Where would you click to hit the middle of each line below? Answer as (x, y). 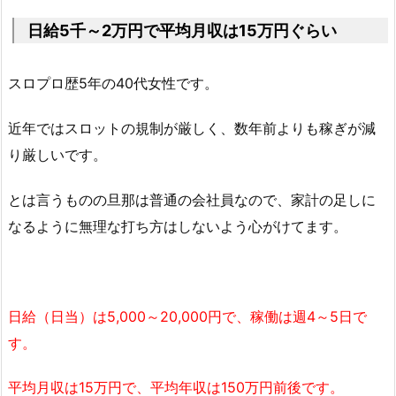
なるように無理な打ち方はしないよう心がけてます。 (178, 226)
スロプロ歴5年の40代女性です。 (113, 84)
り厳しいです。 (57, 155)
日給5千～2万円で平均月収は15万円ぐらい (182, 31)
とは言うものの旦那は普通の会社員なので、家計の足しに (192, 199)
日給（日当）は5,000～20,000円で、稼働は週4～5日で (187, 316)
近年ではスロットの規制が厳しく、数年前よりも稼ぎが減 (192, 129)
